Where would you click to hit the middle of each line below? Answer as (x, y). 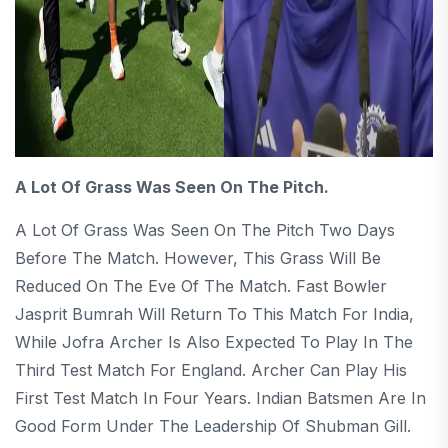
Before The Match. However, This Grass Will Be (198, 258)
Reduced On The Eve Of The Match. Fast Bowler (201, 286)
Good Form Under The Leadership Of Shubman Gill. (213, 426)
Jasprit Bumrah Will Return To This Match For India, (214, 314)
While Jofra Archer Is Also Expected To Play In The (214, 342)
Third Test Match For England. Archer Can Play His (211, 370)
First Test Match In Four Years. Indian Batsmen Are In (220, 398)
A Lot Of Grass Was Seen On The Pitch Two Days (205, 230)
